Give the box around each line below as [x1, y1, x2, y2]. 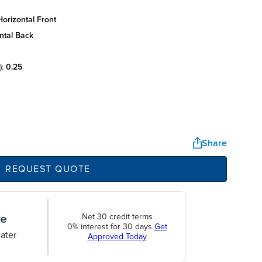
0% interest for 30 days [67, 222, 154, 232]
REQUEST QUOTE [5, 163, 91, 175]
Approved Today [87, 232, 147, 242]
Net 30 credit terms [81, 212, 153, 222]
